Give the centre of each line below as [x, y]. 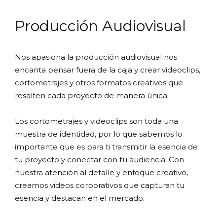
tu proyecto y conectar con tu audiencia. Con [99, 160]
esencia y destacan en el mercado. [80, 198]
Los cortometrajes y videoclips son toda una [96, 121]
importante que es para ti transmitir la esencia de [106, 147]
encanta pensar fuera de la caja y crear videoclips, [108, 70]
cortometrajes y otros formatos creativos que [99, 83]
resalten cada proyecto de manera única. [92, 96]
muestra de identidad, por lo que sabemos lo [99, 134]
